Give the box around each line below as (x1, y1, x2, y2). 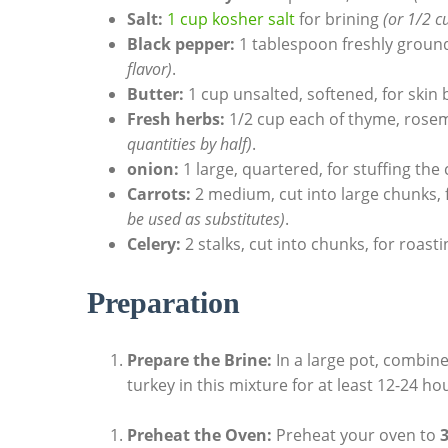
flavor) (127, 58, 172, 81)
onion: (127, 158, 179, 181)
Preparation (87, 286, 240, 320)
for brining (295, 8, 383, 31)
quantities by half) (127, 133, 252, 156)
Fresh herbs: (127, 108, 225, 131)
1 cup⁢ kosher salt (167, 8, 295, 31)
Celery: (127, 233, 181, 256)
